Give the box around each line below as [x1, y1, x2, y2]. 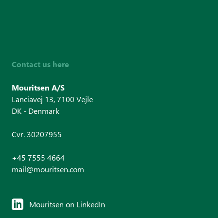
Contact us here [12, 59, 69, 69]
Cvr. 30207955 [12, 129, 62, 139]
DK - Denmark [12, 106, 59, 116]
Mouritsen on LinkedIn [29, 199, 105, 209]
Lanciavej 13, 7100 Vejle [12, 94, 93, 104]
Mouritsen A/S [12, 82, 65, 92]
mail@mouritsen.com [12, 164, 84, 174]
